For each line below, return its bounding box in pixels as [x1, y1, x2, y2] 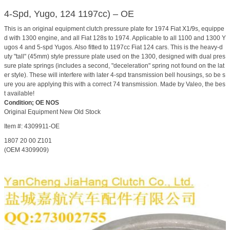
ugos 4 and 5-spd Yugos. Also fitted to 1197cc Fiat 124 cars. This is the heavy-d [4, 44, 223, 51]
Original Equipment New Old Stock [4, 108, 101, 116]
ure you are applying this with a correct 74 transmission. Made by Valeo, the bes [4, 81, 225, 88]
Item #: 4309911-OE [4, 123, 60, 130]
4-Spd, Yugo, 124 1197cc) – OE [4, 9, 134, 20]
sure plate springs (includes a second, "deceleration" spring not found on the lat [4, 62, 224, 70]
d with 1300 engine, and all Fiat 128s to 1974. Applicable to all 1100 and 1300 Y [4, 34, 226, 42]
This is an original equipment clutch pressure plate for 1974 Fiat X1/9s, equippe [4, 25, 224, 33]
